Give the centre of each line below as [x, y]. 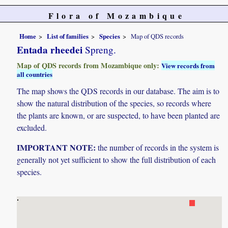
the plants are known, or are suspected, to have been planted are [119, 115]
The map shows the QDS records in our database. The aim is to [118, 91]
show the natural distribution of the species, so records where [114, 103]
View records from [188, 65]
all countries [35, 74]
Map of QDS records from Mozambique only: [89, 65]
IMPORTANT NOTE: [56, 147]
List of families [68, 36]
